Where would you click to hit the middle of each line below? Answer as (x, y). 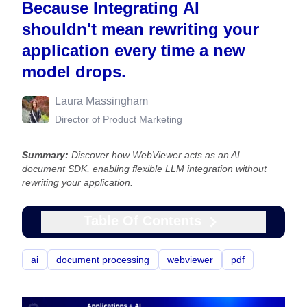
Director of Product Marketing (119, 119)
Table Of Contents (143, 221)
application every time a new (134, 50)
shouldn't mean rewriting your (140, 29)
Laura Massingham (101, 101)
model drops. (74, 72)
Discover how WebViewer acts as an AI (156, 155)
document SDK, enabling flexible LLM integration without (144, 169)
